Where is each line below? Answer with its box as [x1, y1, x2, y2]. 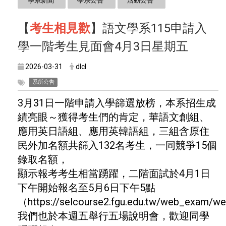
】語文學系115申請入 [90, 21, 207, 36]
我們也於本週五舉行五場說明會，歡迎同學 [18, 210, 209, 222]
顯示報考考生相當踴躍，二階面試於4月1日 [18, 167, 210, 180]
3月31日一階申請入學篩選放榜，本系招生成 [18, 97, 216, 109]
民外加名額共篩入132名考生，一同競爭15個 [18, 139, 217, 152]
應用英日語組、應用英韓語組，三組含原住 [18, 125, 209, 138]
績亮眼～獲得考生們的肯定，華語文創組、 [18, 111, 209, 124]
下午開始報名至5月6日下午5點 [18, 182, 155, 194]
